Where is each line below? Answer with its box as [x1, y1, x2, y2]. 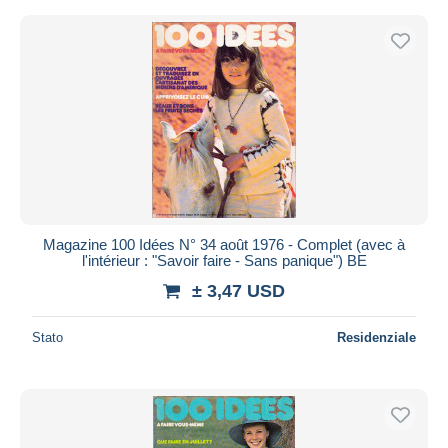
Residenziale [337, 329, 416, 345]
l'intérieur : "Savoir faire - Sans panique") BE [81, 251, 367, 269]
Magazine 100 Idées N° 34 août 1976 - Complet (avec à [43, 235, 405, 253]
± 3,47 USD [192, 280, 285, 301]
